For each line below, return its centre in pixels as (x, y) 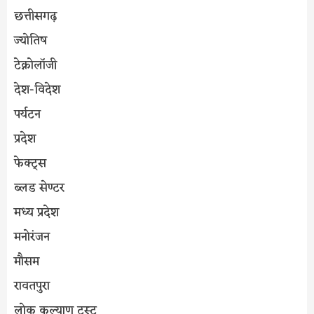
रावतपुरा (32, 287)
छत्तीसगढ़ (35, 17)
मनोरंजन (32, 238)
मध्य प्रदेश (36, 213)
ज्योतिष (30, 42)
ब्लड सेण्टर (39, 189)
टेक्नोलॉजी (35, 66)
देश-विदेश (37, 91)
